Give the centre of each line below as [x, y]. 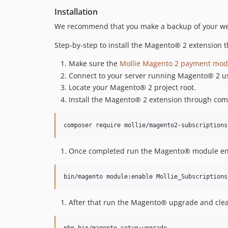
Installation [76, 12]
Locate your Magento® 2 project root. [132, 87]
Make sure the [94, 63]
